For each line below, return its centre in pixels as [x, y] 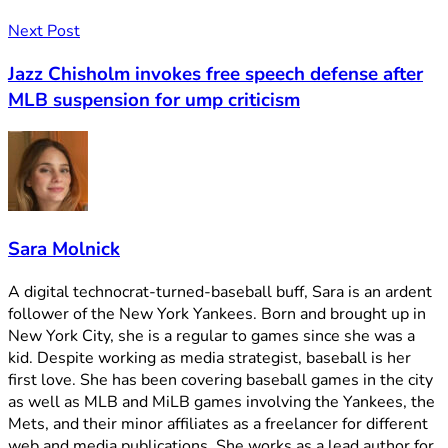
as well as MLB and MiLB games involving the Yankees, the [221, 401]
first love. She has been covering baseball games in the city [220, 379]
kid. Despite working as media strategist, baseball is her [209, 357]
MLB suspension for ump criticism [154, 99]
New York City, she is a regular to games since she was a [211, 335]
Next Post [44, 30]
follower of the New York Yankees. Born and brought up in [217, 313]
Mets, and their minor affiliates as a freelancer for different [218, 423]
